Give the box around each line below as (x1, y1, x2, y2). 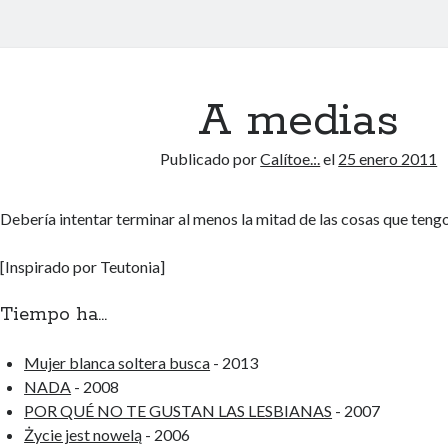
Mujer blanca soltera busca (24, 353, 211, 372)
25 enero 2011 (338, 149, 438, 168)
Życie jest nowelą (24, 425, 143, 444)
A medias (198, 92, 400, 150)
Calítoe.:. (260, 149, 321, 168)
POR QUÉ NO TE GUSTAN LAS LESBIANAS (24, 401, 333, 420)
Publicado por (160, 149, 261, 168)
